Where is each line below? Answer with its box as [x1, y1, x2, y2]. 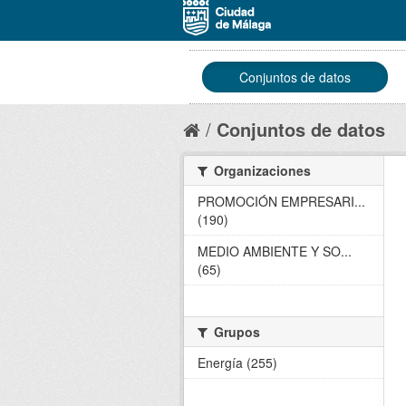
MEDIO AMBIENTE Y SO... [198, 242, 352, 260]
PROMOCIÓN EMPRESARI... [198, 192, 365, 210]
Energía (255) [198, 353, 277, 372]
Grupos [210, 323, 260, 341]
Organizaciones [210, 161, 311, 179]
